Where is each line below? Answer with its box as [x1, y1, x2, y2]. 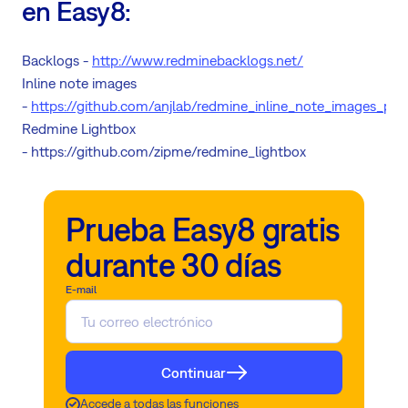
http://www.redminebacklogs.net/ [92, 52, 303, 69]
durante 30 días [66, 246, 282, 285]
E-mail [66, 283, 97, 297]
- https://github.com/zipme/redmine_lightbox [22, 143, 306, 160]
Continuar [160, 363, 226, 381]
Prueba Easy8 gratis [66, 210, 341, 250]
